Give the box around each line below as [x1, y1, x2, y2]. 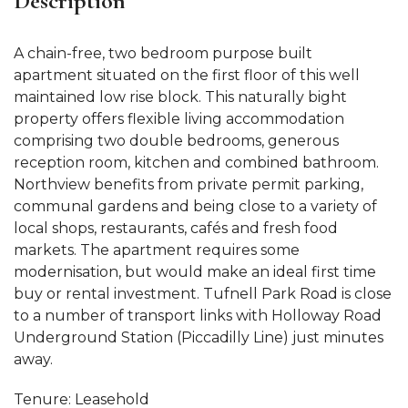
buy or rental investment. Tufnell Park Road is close [14, 285, 392, 302]
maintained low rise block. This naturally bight [14, 88, 347, 106]
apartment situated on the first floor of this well [14, 66, 360, 84]
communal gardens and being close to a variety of [14, 198, 377, 215]
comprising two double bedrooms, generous [14, 132, 339, 149]
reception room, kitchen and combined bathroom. [14, 154, 379, 171]
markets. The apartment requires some [14, 241, 300, 259]
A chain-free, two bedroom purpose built [14, 45, 312, 62]
